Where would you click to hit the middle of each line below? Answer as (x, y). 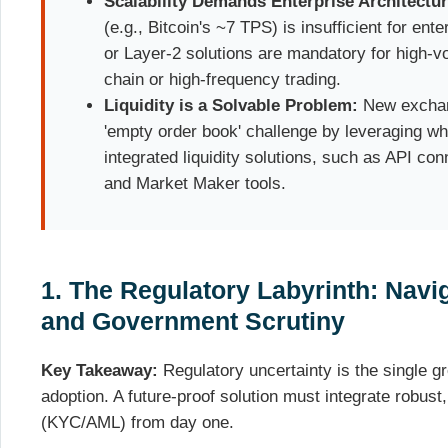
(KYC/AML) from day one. (137, 422)
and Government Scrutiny (196, 321)
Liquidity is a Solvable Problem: (231, 106)
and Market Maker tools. (195, 184)
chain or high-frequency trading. (223, 80)
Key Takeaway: (99, 370)
